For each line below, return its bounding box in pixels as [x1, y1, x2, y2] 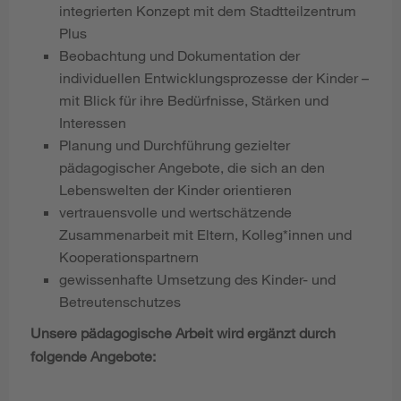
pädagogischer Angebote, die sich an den [59, 158, 325, 176]
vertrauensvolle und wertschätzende [59, 203, 292, 221]
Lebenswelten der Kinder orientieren [59, 181, 292, 199]
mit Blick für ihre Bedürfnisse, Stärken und [59, 91, 328, 109]
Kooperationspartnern [59, 248, 199, 266]
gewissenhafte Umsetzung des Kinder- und [59, 270, 336, 288]
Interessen [59, 114, 126, 132]
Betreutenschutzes [59, 293, 181, 311]
